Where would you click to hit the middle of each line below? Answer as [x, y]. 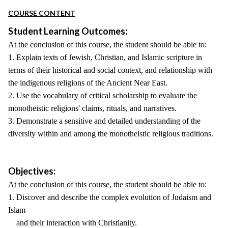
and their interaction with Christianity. [73, 223]
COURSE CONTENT [42, 13]
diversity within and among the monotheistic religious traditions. [111, 134]
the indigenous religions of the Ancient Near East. [88, 83]
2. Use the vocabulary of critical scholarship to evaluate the [103, 95]
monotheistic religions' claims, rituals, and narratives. [92, 108]
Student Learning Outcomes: [68, 31]
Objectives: [32, 171]
